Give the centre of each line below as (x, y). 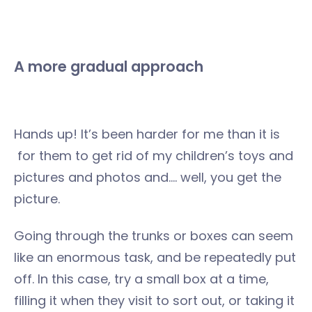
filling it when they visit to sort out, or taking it (154, 300)
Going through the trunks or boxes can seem (154, 235)
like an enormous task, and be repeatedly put (155, 257)
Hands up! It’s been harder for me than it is (147, 134)
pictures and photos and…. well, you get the (148, 177)
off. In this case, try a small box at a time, (141, 279)
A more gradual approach (109, 66)
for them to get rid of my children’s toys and (154, 155)
